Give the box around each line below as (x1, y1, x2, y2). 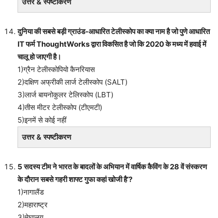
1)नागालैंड (18, 187, 44, 197)
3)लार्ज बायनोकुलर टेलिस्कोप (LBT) (18, 90, 113, 99)
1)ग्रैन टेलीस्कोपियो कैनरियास (18, 64, 95, 74)
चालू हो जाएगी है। (18, 52, 61, 61)
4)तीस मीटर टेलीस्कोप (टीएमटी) (18, 102, 102, 112)
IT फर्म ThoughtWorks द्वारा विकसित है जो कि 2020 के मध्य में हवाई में (18, 39, 206, 49)
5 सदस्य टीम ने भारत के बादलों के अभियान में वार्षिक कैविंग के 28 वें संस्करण (18, 162, 207, 171)
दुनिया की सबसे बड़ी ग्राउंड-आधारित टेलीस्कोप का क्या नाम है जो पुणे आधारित (18, 26, 210, 36)
